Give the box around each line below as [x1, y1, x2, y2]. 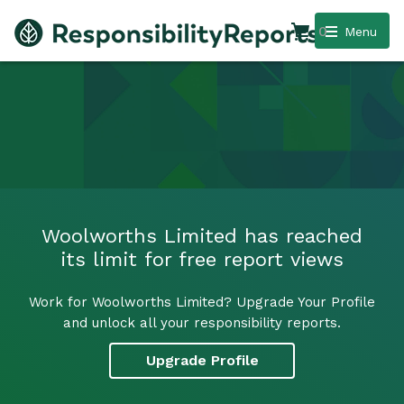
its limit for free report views [60, 247, 344, 271]
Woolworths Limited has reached [41, 224, 363, 247]
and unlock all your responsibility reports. [63, 314, 341, 331]
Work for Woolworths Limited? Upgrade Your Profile [29, 293, 375, 310]
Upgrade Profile [145, 352, 259, 370]
